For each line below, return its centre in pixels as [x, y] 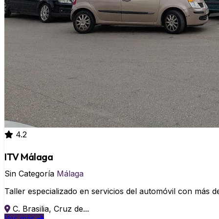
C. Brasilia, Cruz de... [51, 209]
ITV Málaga [29, 157]
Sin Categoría [31, 174]
